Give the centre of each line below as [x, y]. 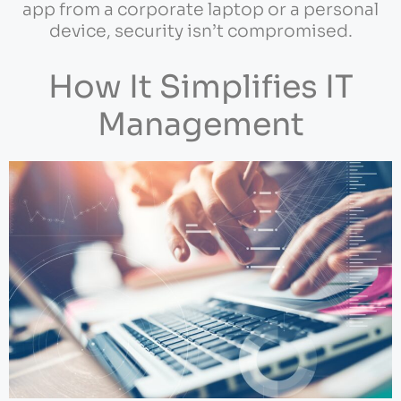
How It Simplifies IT [200, 86]
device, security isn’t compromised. [200, 32]
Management [200, 124]
